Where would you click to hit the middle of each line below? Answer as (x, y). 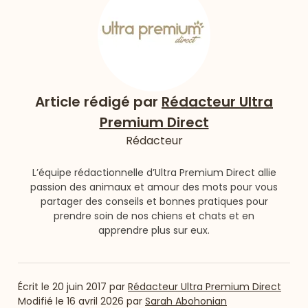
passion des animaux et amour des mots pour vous (154, 187)
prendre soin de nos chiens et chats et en (154, 216)
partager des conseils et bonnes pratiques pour (154, 201)
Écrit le (35, 286)
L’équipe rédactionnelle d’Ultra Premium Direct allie (154, 172)
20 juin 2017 (79, 286)
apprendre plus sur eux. (154, 230)
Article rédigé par (98, 101)
